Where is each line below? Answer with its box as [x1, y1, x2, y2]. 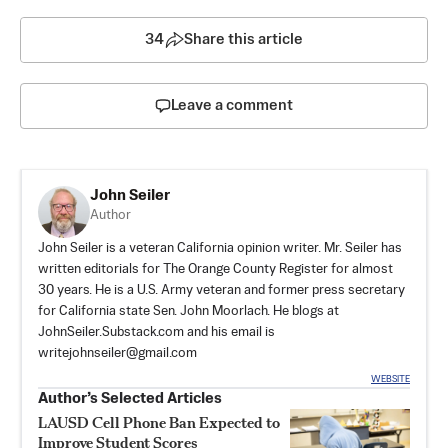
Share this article [184, 32, 303, 48]
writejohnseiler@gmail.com [38, 347, 197, 361]
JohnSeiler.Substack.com [38, 326, 184, 340]
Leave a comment [171, 98, 293, 114]
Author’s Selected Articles [38, 391, 222, 407]
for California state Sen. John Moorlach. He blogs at [38, 305, 339, 319]
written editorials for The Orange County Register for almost [38, 263, 393, 277]
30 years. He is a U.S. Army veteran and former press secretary [38, 284, 405, 298]
